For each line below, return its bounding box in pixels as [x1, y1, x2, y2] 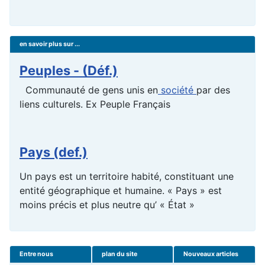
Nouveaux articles [183, 250, 239, 258]
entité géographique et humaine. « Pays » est [20, 185, 222, 197]
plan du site [101, 250, 137, 258]
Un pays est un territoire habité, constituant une [20, 170, 234, 183]
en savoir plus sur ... [20, 40, 80, 49]
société [158, 84, 196, 96]
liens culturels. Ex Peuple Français [20, 98, 170, 111]
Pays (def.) [20, 144, 88, 160]
